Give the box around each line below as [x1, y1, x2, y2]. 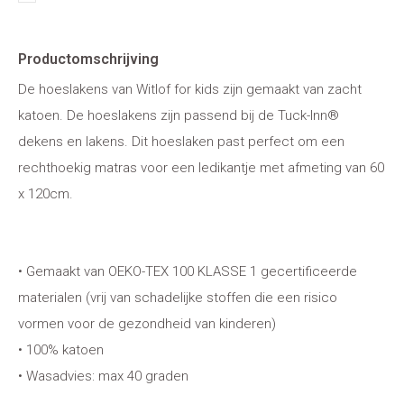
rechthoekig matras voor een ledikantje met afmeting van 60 [18, 160, 384, 176]
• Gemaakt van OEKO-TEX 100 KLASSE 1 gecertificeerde [18, 263, 357, 280]
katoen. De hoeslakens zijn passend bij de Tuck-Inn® [18, 107, 339, 124]
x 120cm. [18, 186, 73, 202]
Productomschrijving [18, 50, 159, 68]
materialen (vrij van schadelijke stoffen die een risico [18, 289, 337, 306]
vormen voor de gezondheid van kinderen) [18, 316, 276, 332]
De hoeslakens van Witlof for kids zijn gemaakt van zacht [18, 81, 362, 97]
